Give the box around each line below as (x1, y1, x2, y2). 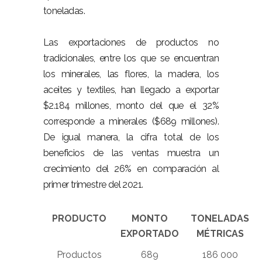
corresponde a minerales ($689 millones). (43, 116, 219, 127)
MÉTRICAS (196, 228, 244, 239)
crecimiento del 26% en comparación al (43, 163, 219, 174)
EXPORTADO (120, 228, 179, 239)
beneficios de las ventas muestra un (43, 147, 219, 158)
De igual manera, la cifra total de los (43, 132, 219, 143)
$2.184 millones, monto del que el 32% (43, 100, 219, 111)
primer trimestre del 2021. (43, 179, 143, 190)
